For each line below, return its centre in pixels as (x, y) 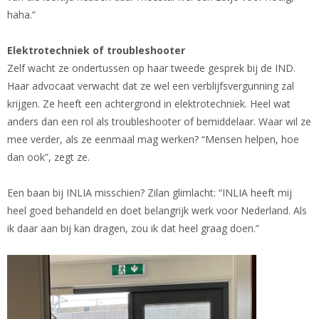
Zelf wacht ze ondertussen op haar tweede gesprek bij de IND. (151, 68)
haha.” (21, 14)
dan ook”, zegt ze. (48, 157)
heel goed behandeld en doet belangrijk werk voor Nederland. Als (157, 210)
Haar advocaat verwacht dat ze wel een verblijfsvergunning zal (151, 85)
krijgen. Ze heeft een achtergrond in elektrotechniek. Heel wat (149, 103)
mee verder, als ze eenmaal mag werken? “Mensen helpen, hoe (153, 139)
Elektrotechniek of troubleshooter (96, 50)
